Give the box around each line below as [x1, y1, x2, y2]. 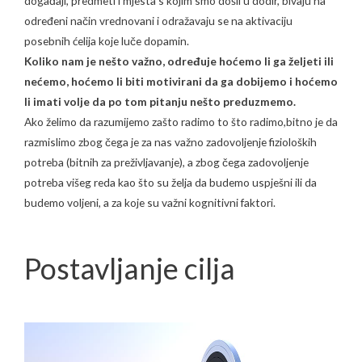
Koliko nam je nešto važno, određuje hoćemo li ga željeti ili [24, 54, 334, 69]
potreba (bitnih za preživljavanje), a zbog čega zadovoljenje [24, 155, 309, 170]
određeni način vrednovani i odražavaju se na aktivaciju [24, 14, 293, 28]
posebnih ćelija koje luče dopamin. [24, 34, 189, 48]
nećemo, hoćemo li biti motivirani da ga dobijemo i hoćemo [24, 74, 338, 89]
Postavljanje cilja [24, 250, 235, 287]
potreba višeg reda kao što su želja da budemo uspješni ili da [24, 175, 317, 190]
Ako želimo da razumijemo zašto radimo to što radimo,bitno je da [24, 115, 338, 129]
